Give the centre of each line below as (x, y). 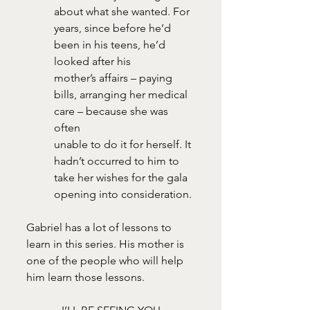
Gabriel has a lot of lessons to (100, 227)
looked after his (92, 61)
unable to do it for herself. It (124, 144)
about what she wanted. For (123, 11)
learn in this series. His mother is (107, 244)
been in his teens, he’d (111, 44)
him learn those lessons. (85, 277)
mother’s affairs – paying (115, 77)
